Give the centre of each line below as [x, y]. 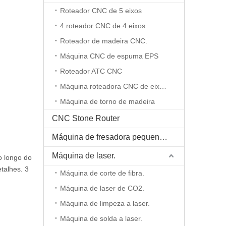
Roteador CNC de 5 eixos [101, 11]
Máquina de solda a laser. [101, 218]
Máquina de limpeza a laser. [105, 203]
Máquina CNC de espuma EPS [109, 56]
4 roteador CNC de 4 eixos [103, 26]
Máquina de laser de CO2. [102, 188]
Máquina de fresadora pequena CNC [163, 137]
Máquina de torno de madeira [107, 101]
